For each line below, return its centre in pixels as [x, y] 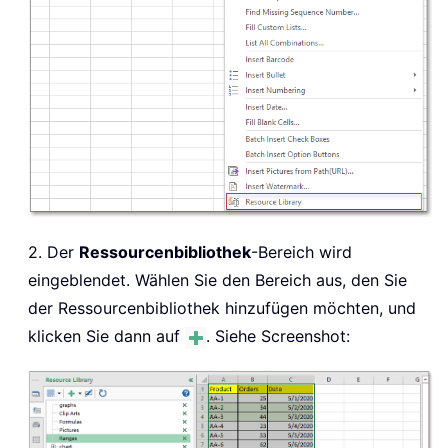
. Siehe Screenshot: [278, 335]
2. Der [53, 251]
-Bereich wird [301, 251]
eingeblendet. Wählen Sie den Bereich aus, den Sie [217, 279]
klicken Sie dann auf [106, 335]
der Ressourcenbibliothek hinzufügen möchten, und [222, 307]
